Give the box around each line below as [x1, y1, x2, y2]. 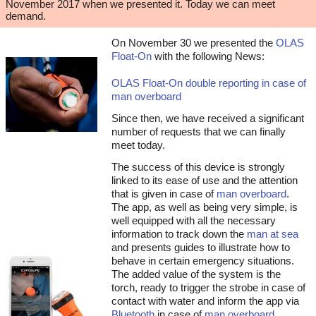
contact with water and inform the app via [111, 295, 299, 307]
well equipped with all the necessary [111, 214, 276, 226]
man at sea [244, 228, 298, 240]
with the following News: [152, 50, 265, 62]
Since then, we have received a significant [111, 112, 304, 124]
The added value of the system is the [111, 268, 281, 280]
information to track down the [111, 228, 244, 240]
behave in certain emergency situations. [111, 255, 294, 267]
